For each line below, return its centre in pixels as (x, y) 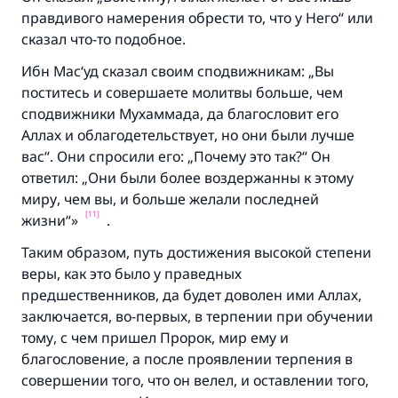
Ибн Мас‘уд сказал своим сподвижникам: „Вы (178, 71)
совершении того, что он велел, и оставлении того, (195, 380)
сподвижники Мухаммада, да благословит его (180, 114)
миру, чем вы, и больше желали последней (170, 199)
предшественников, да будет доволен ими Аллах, (191, 295)
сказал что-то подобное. (103, 39)
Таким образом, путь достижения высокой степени (196, 252)
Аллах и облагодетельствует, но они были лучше (188, 135)
